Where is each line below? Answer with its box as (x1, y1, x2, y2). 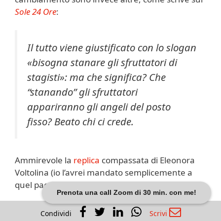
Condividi (40, 209, 72, 218)
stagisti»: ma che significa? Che (27, 70, 166, 84)
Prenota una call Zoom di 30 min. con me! (57, 188, 196, 196)
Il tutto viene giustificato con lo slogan (27, 40, 196, 55)
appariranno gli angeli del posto (27, 100, 171, 114)
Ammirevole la (15, 154, 74, 166)
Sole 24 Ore (15, 5, 56, 17)
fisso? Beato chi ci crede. (27, 114, 134, 129)
